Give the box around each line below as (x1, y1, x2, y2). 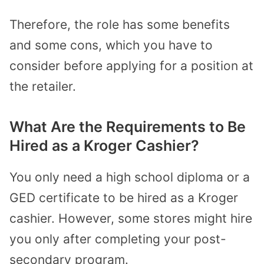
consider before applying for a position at (9, 58, 253, 73)
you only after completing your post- (9, 232, 226, 247)
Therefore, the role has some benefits (9, 16, 230, 32)
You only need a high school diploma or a (9, 170, 250, 185)
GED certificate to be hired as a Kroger (9, 190, 238, 206)
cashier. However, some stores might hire (9, 211, 252, 226)
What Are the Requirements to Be (9, 118, 246, 136)
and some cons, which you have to (9, 37, 213, 52)
